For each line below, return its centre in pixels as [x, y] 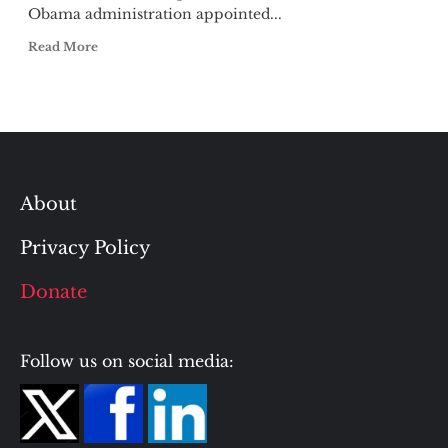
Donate [53, 292]
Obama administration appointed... [154, 14]
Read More [62, 46]
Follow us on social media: [127, 361]
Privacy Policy [85, 248]
